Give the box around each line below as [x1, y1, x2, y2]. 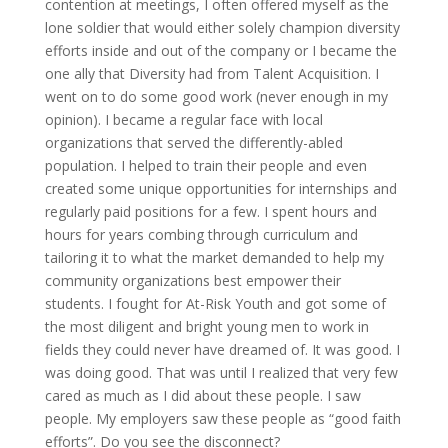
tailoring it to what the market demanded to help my [44, 248, 384, 267]
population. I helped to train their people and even [44, 156, 367, 175]
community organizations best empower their [44, 271, 341, 290]
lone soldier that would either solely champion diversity [44, 18, 400, 37]
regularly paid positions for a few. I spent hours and [44, 202, 377, 221]
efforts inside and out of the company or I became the [44, 41, 397, 60]
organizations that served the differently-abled [44, 133, 343, 152]
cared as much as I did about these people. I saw [44, 386, 361, 405]
